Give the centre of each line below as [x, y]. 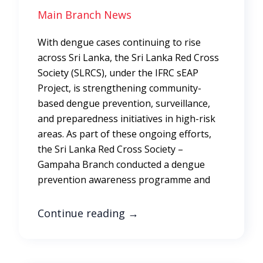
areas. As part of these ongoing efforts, [124, 134]
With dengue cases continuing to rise [119, 42]
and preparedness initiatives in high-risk [127, 118]
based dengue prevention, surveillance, [124, 103]
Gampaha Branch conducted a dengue [121, 164]
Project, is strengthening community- [119, 88]
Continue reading [83, 213]
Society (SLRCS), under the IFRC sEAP [118, 73]
